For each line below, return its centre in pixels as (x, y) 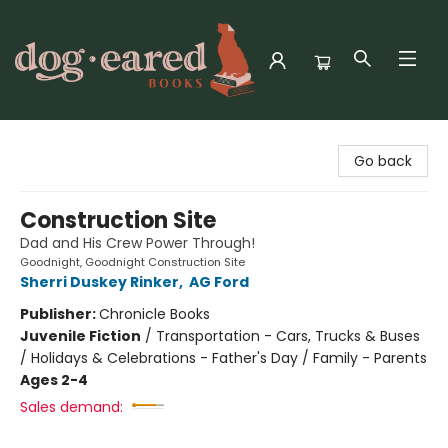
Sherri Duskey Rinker (99, 282)
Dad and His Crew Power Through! (137, 243)
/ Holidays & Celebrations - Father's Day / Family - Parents (223, 358)
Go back (383, 161)
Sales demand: (71, 407)
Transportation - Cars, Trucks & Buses (288, 336)
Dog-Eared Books (74, 139)
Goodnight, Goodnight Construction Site (132, 262)
